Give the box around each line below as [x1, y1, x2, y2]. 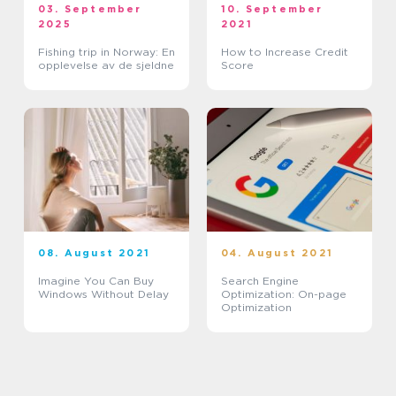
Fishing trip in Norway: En [38, 45, 175, 59]
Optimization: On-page [221, 287, 346, 301]
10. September [221, 3, 324, 16]
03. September [38, 3, 142, 16]
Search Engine [221, 274, 299, 288]
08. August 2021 [38, 247, 150, 260]
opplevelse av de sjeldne [38, 58, 174, 72]
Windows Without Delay [38, 287, 169, 301]
